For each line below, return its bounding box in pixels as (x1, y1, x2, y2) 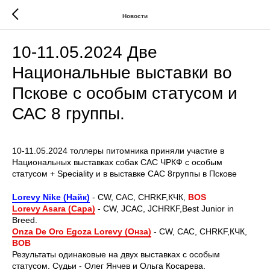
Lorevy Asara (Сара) (12, 204, 95, 213)
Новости (122, 12, 148, 19)
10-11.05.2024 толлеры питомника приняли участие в (12, 146, 224, 155)
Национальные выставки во (12, 63, 232, 82)
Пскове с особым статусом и (12, 84, 237, 102)
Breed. (12, 215, 37, 225)
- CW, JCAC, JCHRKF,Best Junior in (95, 204, 234, 213)
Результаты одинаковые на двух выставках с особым (12, 250, 220, 259)
